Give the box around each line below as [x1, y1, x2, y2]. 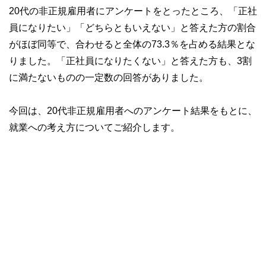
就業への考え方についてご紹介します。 [9, 122, 180, 132]
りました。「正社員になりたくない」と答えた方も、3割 [9, 55, 252, 65]
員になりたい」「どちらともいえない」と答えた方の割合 [9, 22, 256, 32]
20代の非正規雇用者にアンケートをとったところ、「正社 [9, 5, 257, 15]
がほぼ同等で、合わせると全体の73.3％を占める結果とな [9, 39, 255, 49]
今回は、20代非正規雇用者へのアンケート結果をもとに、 [9, 105, 257, 115]
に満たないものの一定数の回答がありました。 [9, 72, 208, 82]
